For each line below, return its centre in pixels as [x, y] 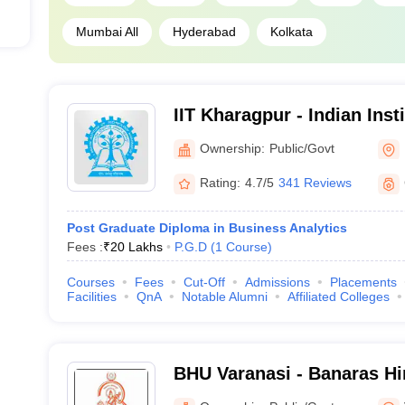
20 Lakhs [136, 247]
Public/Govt [301, 148]
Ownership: [232, 148]
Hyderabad [204, 32]
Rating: [220, 183]
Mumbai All [107, 32]
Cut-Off [204, 282]
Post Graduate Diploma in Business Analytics [207, 228]
